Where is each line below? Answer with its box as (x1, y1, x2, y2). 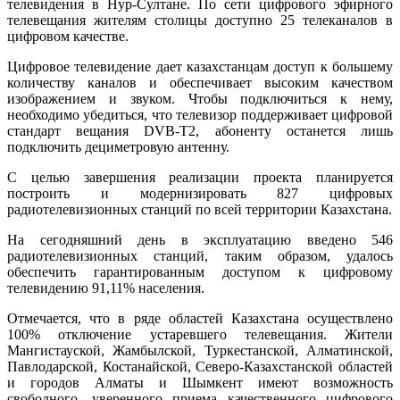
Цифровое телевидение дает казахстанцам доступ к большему (7, 58, 393, 74)
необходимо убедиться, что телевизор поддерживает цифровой (7, 106, 393, 122)
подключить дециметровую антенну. (7, 138, 229, 154)
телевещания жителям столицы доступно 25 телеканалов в (7, 12, 393, 28)
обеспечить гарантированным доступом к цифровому (7, 263, 393, 279)
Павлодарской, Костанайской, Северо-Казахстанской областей (7, 358, 393, 374)
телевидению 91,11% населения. (7, 279, 204, 296)
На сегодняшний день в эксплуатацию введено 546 (7, 231, 393, 247)
